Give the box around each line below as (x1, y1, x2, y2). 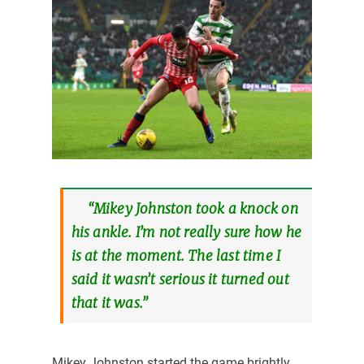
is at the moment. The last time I (71, 246, 281, 265)
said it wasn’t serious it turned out (71, 270, 289, 288)
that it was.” (71, 293, 149, 312)
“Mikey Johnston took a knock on (87, 199, 298, 218)
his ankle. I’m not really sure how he (71, 223, 301, 241)
